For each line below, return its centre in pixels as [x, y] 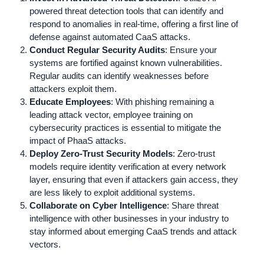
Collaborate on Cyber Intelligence [98, 205]
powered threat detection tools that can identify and [126, 11]
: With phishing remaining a [162, 101]
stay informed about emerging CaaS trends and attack [133, 231]
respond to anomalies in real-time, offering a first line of [134, 24]
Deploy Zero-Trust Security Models [101, 153]
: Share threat [193, 205]
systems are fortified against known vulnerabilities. [126, 62]
